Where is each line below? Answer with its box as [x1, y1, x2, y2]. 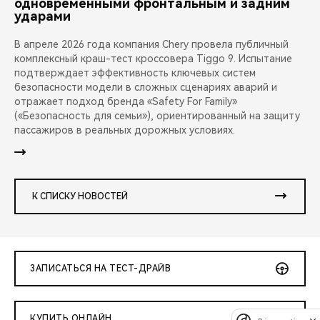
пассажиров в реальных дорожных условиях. [14, 124, 235, 136]
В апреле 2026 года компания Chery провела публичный [14, 39, 289, 51]
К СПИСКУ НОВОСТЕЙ [32, 191, 128, 202]
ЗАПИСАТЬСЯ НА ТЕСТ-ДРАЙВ [30, 264, 171, 274]
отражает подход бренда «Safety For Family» [14, 96, 237, 108]
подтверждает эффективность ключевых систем [14, 67, 256, 79]
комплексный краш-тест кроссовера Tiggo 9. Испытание [14, 53, 292, 65]
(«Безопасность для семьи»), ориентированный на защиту [14, 110, 300, 122]
